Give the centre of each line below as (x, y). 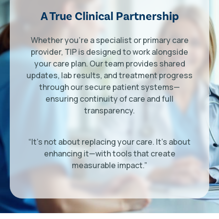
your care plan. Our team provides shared (109, 63)
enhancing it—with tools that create (109, 153)
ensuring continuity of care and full (109, 99)
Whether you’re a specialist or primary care (109, 40)
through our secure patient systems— (109, 87)
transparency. (109, 110)
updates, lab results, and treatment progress (109, 75)
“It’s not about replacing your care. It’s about (109, 142)
